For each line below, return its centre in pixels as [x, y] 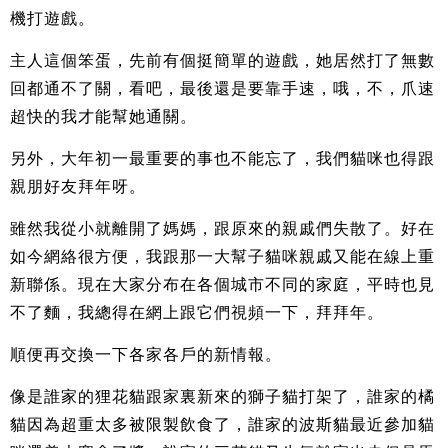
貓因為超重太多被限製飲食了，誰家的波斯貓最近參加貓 [222, 424]
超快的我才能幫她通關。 [103, 116]
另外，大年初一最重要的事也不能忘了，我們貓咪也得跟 [222, 158]
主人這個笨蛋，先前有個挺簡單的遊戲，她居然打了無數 [222, 60]
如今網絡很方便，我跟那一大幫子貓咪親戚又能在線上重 [222, 256]
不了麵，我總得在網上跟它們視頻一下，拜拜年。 [197, 312]
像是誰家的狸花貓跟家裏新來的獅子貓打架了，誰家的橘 [222, 396]
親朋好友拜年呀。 [78, 186]
